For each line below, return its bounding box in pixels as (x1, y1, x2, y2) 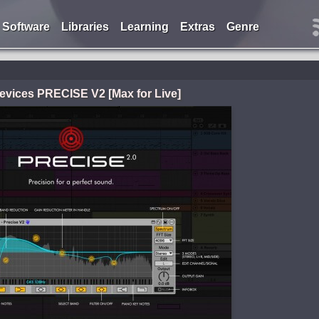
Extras (179, 21, 215, 33)
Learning (120, 21, 169, 33)
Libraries (61, 21, 109, 33)
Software (1, 21, 50, 33)
